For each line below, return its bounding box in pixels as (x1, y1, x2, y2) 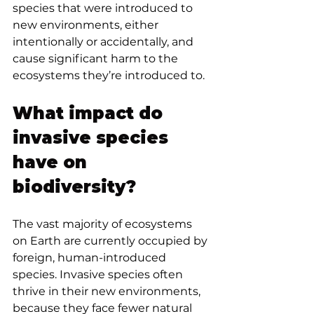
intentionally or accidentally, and (13, 35, 196, 49)
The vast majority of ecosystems (13, 217, 195, 231)
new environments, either (13, 18, 161, 32)
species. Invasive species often (13, 268, 186, 282)
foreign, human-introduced (13, 251, 169, 265)
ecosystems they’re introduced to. (13, 69, 205, 83)
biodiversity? (13, 177, 136, 198)
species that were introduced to (13, 1, 196, 15)
